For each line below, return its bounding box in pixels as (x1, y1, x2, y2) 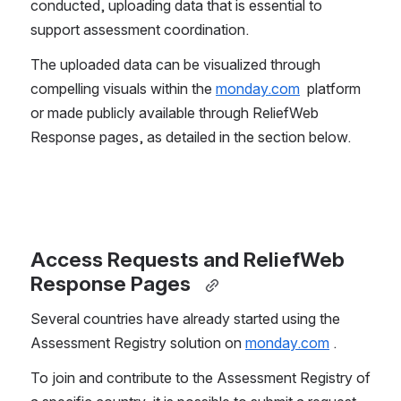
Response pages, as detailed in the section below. (30, 128, 358, 147)
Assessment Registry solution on (30, 334, 245, 353)
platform (300, 80, 361, 98)
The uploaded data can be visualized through (30, 55, 320, 74)
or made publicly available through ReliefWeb (30, 104, 319, 123)
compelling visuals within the (30, 80, 216, 98)
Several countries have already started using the (30, 310, 340, 328)
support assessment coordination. (30, 21, 256, 39)
